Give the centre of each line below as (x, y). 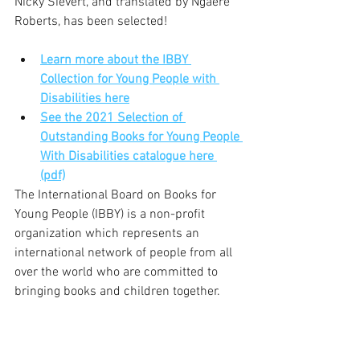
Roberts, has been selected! (91, 22)
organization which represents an (108, 234)
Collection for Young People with (130, 80)
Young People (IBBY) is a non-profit (111, 215)
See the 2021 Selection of (113, 118)
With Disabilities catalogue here (129, 157)
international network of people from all (125, 253)
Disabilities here (85, 99)
